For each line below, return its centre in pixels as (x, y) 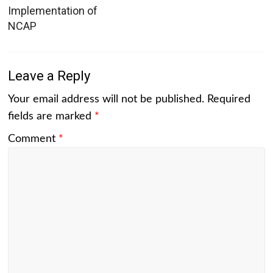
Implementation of (53, 10)
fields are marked (51, 116)
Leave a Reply (49, 76)
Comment (34, 139)
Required (229, 99)
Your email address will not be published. (106, 99)
